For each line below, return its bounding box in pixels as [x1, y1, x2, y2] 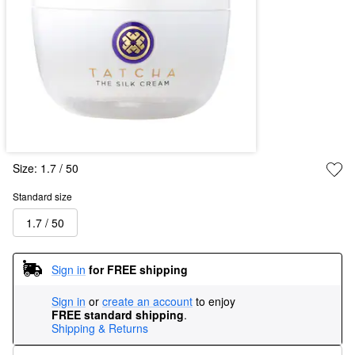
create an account [102, 293, 193, 310]
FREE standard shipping [52, 307, 184, 323]
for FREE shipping [89, 261, 188, 277]
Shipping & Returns [52, 320, 148, 337]
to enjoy [193, 293, 239, 310]
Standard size [13, 189, 72, 204]
